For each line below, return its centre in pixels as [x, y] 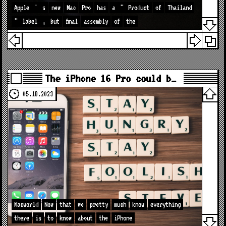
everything [166, 204]
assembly [96, 21]
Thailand [180, 7]
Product [139, 7]
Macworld [26, 204]
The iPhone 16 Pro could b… [110, 78]
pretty [99, 204]
